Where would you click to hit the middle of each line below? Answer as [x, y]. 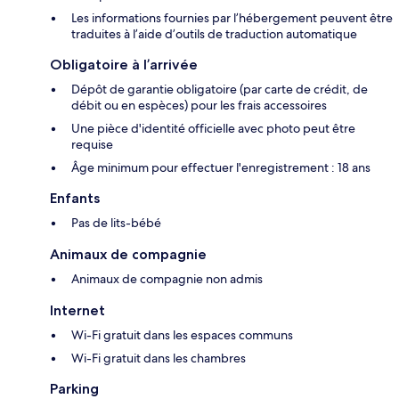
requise [92, 145]
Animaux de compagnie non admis [167, 279]
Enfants [75, 199]
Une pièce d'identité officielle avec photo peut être [213, 129]
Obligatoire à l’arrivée [124, 65]
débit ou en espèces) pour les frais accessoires [199, 106]
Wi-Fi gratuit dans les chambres [159, 358]
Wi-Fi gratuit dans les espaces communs [182, 335]
